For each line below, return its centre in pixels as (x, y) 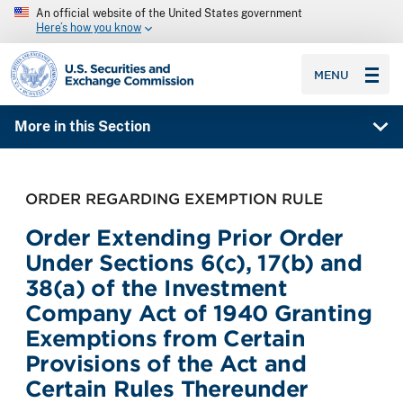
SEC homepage (62, 58)
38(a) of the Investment (157, 288)
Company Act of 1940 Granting (199, 313)
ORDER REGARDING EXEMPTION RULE (174, 198)
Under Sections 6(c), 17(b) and (193, 263)
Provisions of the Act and (166, 363)
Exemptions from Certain (166, 338)
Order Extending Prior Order (184, 237)
